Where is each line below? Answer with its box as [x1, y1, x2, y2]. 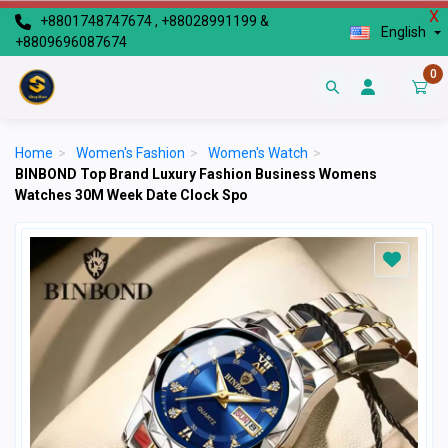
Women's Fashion [76, 144, 185, 161]
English [377, 23, 429, 40]
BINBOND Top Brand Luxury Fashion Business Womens [15, 165, 377, 182]
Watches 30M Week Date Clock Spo [15, 186, 248, 203]
